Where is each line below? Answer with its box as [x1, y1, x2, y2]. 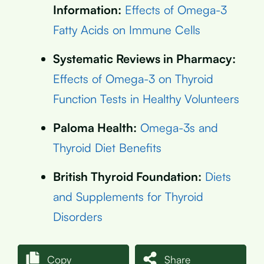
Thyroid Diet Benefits [53, 140, 161, 155]
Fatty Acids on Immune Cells [53, 22, 200, 37]
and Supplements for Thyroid [53, 189, 203, 204]
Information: [53, 2, 121, 17]
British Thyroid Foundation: [53, 169, 202, 184]
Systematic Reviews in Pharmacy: [53, 51, 236, 66]
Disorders [53, 209, 103, 224]
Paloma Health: [53, 120, 137, 135]
